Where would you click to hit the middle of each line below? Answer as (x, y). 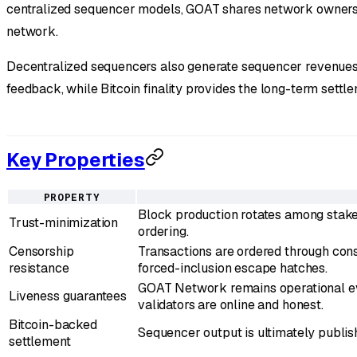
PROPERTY (72, 197)
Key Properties (76, 160)
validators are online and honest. (231, 305)
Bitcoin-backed (53, 325)
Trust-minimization (64, 223)
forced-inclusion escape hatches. (233, 268)
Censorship (41, 251)
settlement (40, 341)
